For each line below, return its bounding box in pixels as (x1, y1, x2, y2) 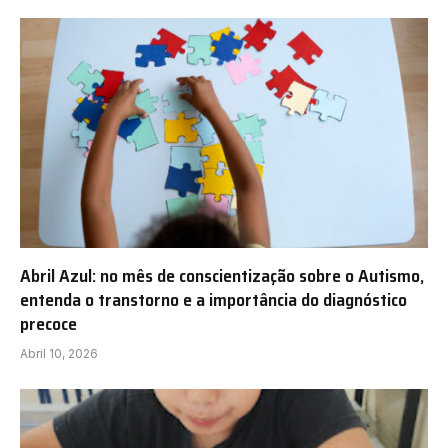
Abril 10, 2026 (20, 345, 98, 361)
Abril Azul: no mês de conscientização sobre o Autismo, (20, 261, 424, 290)
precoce (20, 309, 77, 338)
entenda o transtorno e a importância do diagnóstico (20, 285, 407, 314)
